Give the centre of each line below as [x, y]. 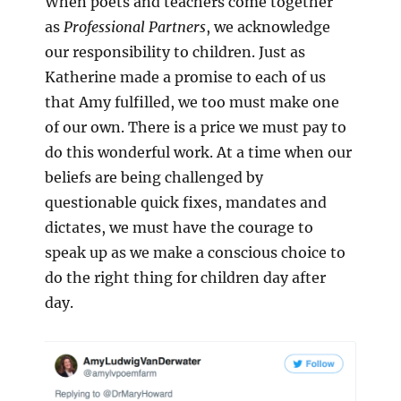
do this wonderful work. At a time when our [198, 153]
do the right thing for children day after [185, 278]
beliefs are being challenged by [154, 178]
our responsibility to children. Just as [175, 52]
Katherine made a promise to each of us [185, 77]
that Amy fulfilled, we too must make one [192, 102]
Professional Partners [135, 27]
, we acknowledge [268, 27]
